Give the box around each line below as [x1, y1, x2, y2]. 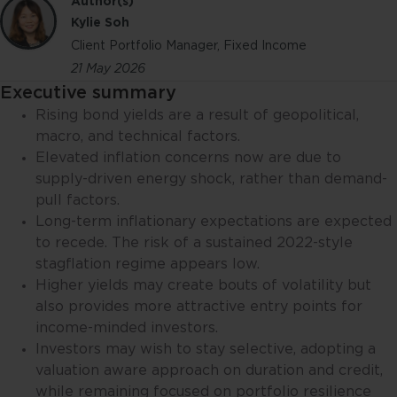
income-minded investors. [35, 321, 218, 335]
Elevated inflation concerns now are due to [35, 151, 341, 165]
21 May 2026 [71, 63, 145, 75]
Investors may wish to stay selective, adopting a [35, 342, 376, 356]
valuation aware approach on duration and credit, [35, 363, 383, 378]
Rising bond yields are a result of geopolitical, [35, 108, 359, 122]
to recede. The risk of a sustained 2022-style [35, 236, 353, 250]
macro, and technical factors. [35, 129, 240, 144]
